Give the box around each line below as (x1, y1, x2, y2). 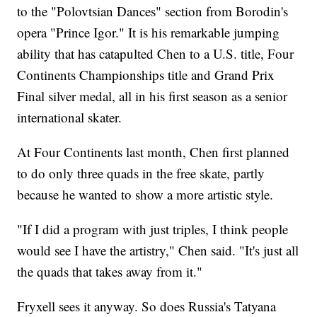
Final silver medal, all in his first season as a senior (17, 87, 288, 105)
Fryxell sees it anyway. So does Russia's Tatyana (17, 297, 277, 316)
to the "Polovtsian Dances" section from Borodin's (17, 2, 289, 21)
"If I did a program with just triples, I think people (17, 220, 289, 238)
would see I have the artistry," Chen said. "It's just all (17, 241, 299, 260)
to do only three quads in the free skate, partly (17, 164, 265, 183)
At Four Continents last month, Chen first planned (17, 143, 290, 161)
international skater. (17, 108, 122, 127)
